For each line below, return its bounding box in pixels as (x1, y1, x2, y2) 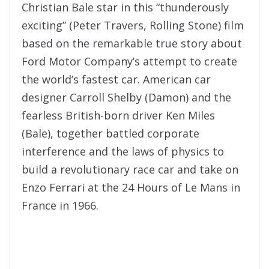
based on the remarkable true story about (22, 35, 242, 50)
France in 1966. (22, 198, 98, 213)
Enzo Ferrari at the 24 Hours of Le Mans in (22, 180, 240, 195)
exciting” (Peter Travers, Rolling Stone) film (22, 17, 244, 32)
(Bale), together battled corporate (22, 125, 199, 141)
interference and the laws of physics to (22, 144, 224, 159)
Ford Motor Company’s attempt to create (22, 53, 237, 68)
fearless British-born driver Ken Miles (22, 107, 215, 122)
